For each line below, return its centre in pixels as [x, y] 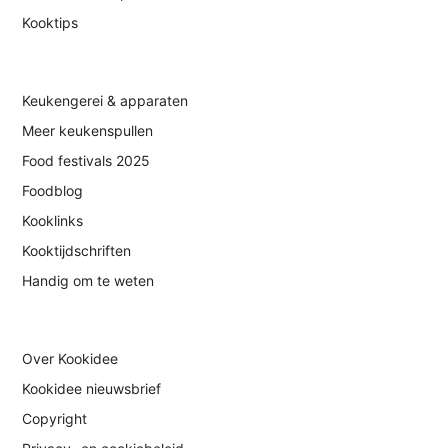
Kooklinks [53, 221]
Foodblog [53, 191]
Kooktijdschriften [77, 251]
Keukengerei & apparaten [105, 101]
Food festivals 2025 [86, 161]
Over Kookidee [70, 359]
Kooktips [50, 23]
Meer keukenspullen [88, 131]
